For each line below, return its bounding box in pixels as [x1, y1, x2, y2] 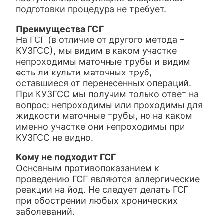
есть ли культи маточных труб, [16, 67, 152, 77]
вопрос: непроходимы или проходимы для [16, 100, 203, 110]
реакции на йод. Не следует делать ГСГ [16, 184, 189, 195]
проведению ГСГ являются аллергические [16, 174, 200, 184]
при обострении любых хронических [16, 195, 178, 206]
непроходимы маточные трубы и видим [16, 56, 191, 67]
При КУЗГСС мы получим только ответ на [16, 89, 199, 99]
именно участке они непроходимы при [16, 121, 185, 132]
